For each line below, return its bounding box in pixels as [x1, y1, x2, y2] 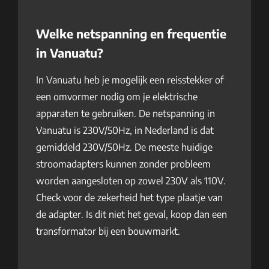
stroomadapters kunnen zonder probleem [36, 158, 211, 170]
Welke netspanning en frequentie [36, 26, 226, 41]
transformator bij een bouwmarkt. [36, 225, 180, 237]
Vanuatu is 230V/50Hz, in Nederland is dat [36, 124, 214, 136]
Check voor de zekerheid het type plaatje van [36, 192, 223, 204]
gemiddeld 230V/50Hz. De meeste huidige [36, 141, 213, 153]
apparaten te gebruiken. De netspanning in [36, 107, 215, 119]
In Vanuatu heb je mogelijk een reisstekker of [36, 74, 224, 86]
